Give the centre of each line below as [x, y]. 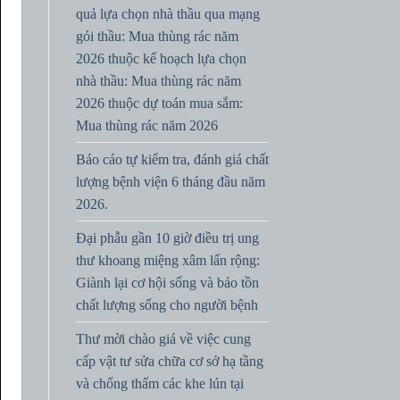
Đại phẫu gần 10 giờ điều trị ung [167, 237]
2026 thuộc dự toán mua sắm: [159, 103]
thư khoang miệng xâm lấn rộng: [167, 260]
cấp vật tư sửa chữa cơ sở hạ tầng [169, 361]
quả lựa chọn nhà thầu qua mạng [167, 13]
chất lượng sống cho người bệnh [167, 304]
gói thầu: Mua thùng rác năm [157, 36]
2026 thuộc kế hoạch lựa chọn [161, 58]
